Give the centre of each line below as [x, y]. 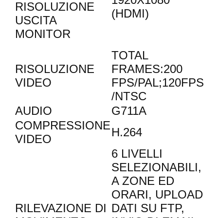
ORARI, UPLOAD [157, 195]
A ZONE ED [143, 181]
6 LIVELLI [137, 154]
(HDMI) [130, 14]
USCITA [36, 20]
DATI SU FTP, [148, 208]
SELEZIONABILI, [156, 167]
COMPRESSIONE [63, 126]
